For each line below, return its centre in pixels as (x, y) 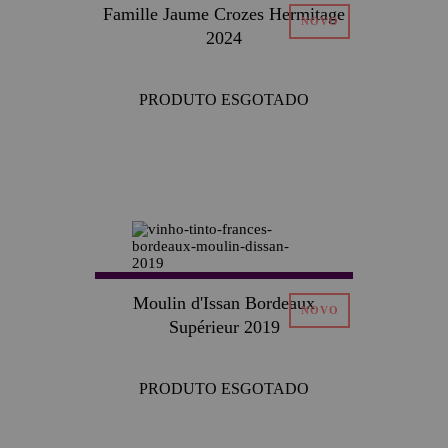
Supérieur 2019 (224, 326)
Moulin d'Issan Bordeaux (224, 302)
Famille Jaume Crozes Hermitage (224, 13)
